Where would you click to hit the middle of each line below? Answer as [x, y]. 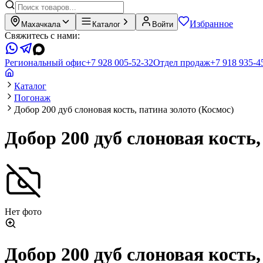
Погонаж [32, 98]
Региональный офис [45, 63]
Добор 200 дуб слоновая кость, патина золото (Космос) [124, 109]
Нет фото [23, 211]
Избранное [211, 24]
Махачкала [41, 24]
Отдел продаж [182, 63]
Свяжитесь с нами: [42, 36]
